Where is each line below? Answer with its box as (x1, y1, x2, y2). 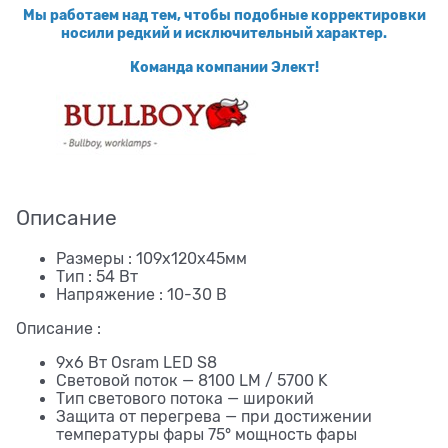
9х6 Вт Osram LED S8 (56, 353, 217, 372)
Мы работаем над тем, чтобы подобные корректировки (22, 6, 426, 23)
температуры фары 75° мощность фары (56, 425, 357, 444)
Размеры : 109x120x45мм (56, 249, 247, 268)
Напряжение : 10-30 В (56, 285, 227, 304)
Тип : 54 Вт (56, 267, 138, 286)
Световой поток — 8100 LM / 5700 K (56, 371, 328, 390)
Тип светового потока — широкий (56, 389, 314, 408)
